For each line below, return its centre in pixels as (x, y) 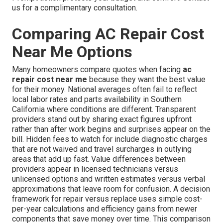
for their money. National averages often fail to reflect (105, 90)
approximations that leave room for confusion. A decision (111, 189)
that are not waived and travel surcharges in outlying (102, 149)
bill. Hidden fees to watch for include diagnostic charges (110, 139)
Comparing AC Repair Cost (108, 34)
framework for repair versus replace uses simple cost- (107, 199)
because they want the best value (146, 80)
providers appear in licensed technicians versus (95, 169)
